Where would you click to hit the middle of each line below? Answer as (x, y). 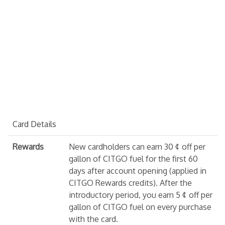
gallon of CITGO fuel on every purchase (140, 207)
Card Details (34, 124)
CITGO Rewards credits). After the (130, 183)
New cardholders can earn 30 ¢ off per (137, 146)
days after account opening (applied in (138, 171)
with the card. (93, 219)
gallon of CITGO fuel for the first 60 (133, 158)
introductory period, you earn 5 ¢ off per (141, 195)
